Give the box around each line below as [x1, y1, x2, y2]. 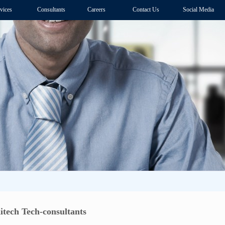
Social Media [183, 6, 214, 13]
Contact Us [133, 6, 159, 13]
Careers [87, 6, 105, 13]
